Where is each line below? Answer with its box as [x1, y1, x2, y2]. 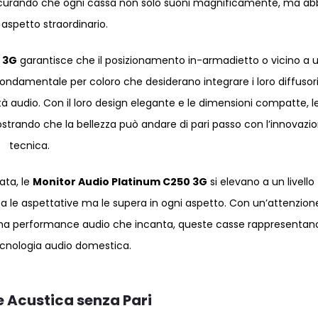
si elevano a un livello [207, 175, 314, 189]
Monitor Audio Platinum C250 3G [32, 175, 207, 189]
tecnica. [9, 138, 50, 153]
